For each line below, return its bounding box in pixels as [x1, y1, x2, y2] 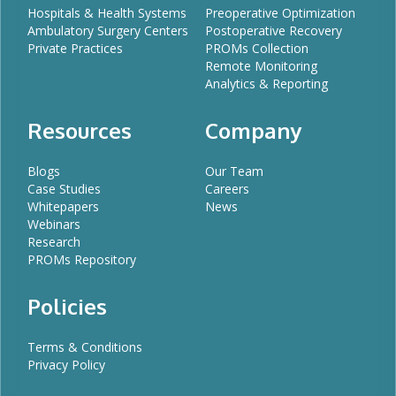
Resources [27, 116, 132, 144]
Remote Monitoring [205, 57, 317, 74]
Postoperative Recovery [205, 21, 342, 39]
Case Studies [27, 179, 101, 197]
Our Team [205, 162, 263, 179]
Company [205, 116, 301, 144]
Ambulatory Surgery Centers [27, 21, 188, 39]
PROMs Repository [27, 250, 136, 268]
